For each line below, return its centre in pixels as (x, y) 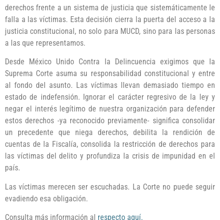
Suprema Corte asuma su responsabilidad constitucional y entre (110, 74)
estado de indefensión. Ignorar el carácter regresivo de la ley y (110, 97)
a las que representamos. (45, 43)
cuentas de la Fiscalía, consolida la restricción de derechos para (110, 144)
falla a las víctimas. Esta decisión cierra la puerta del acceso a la (110, 19)
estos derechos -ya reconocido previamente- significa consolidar (110, 121)
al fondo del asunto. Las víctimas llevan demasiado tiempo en (110, 85)
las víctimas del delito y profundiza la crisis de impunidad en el (110, 156)
